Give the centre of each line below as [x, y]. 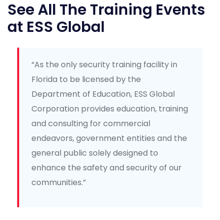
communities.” [59, 182]
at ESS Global [56, 27]
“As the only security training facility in [104, 64]
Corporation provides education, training [110, 109]
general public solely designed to [95, 153]
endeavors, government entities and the [109, 138]
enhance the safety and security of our [107, 167]
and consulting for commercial [91, 123]
